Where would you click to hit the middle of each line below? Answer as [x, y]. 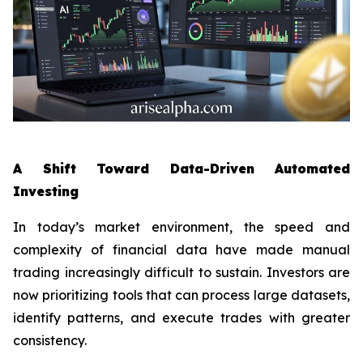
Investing [46, 192]
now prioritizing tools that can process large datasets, [181, 295]
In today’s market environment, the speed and [181, 227]
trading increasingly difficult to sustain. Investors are [181, 273]
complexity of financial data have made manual [181, 250]
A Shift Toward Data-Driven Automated [181, 169]
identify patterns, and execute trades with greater [181, 318]
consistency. [50, 341]
